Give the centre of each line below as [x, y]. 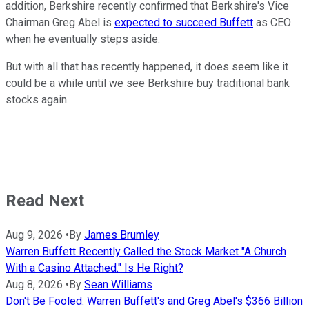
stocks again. [37, 100]
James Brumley [122, 235]
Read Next [45, 201]
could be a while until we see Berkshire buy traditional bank [148, 83]
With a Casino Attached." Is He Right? [94, 268]
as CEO [272, 23]
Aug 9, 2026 [34, 235]
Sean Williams [118, 285]
